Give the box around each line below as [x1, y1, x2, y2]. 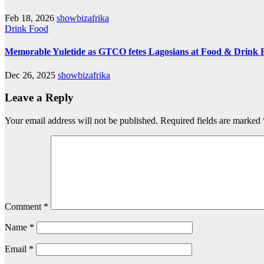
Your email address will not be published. [5, 115, 158, 126]
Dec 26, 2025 [5, 70, 58, 80]
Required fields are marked [160, 115, 263, 126]
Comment [5, 202, 44, 212]
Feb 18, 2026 [5, 13, 57, 24]
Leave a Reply [5, 91, 74, 104]
